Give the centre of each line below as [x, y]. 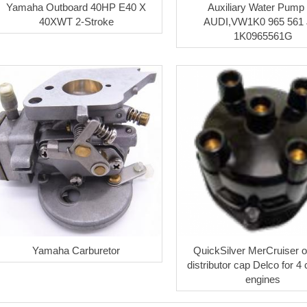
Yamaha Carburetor [76, 250]
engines [263, 279]
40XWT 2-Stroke [76, 21]
